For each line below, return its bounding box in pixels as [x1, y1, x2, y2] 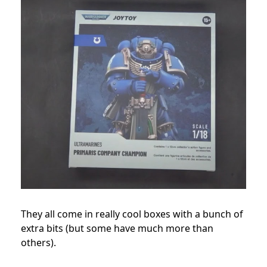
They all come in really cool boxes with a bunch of [21, 207, 243, 221]
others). [21, 236, 56, 250]
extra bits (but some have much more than [21, 222, 213, 235]
